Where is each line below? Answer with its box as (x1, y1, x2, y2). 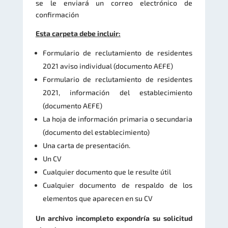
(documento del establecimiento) (42, 127, 150, 136)
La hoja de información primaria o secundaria (42, 114, 193, 123)
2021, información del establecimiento (42, 88, 193, 97)
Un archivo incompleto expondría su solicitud (35, 213, 193, 222)
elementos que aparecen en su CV (42, 193, 153, 203)
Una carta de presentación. (42, 140, 130, 150)
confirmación (35, 10, 79, 19)
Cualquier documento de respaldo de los (42, 180, 193, 189)
